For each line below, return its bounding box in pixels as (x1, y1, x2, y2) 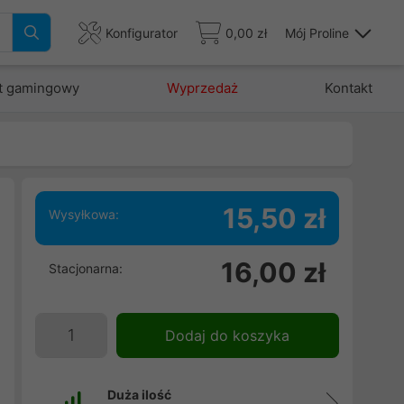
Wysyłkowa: (48, 207, 119, 222)
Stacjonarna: (48, 261, 123, 276)
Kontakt (324, 79, 372, 96)
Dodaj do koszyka (165, 326, 290, 344)
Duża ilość (106, 387, 171, 402)
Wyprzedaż (166, 79, 238, 96)
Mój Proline (285, 24, 349, 41)
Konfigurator (106, 24, 178, 41)
